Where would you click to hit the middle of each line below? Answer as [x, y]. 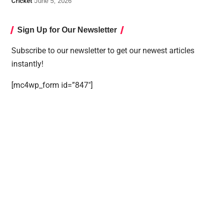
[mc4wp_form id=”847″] [52, 85]
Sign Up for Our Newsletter [67, 30]
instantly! [27, 64]
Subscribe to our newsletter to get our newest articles [103, 50]
